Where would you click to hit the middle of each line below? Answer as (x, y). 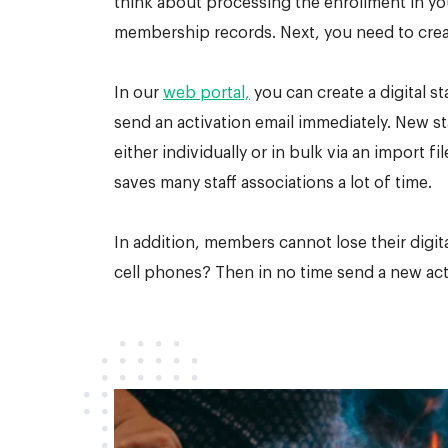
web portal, (206, 92)
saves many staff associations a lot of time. (273, 182)
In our (138, 92)
